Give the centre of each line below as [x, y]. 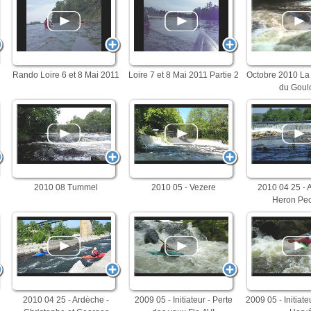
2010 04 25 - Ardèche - [66, 300]
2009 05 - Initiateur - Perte [183, 300]
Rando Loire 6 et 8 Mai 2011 [66, 75]
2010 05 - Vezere [183, 187]
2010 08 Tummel [66, 187]
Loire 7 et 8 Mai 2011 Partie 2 [183, 75]
